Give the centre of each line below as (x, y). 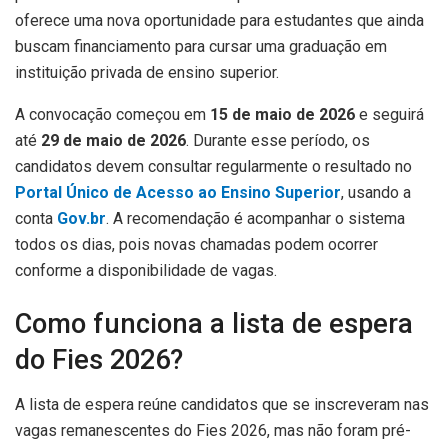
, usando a (376, 192)
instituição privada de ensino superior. (147, 72)
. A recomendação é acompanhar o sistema (255, 218)
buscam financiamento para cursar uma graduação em (201, 46)
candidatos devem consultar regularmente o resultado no (213, 166)
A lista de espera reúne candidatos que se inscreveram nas (222, 405)
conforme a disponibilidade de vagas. (146, 270)
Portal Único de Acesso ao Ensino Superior (178, 192)
